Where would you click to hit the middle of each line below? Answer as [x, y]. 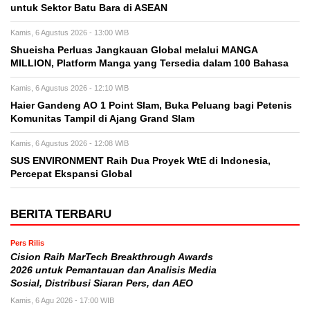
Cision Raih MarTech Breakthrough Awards [112, 257]
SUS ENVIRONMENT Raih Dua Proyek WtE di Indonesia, [140, 161]
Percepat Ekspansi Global [71, 174]
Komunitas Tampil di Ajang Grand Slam [102, 119]
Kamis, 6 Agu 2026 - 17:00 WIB [62, 301]
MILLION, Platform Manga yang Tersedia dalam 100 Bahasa [149, 64]
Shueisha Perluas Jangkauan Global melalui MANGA [134, 51]
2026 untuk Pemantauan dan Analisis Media [113, 271]
